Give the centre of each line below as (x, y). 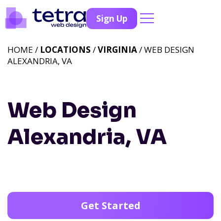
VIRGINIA (117, 50)
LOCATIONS (65, 50)
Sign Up (112, 18)
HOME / (24, 50)
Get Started (110, 205)
